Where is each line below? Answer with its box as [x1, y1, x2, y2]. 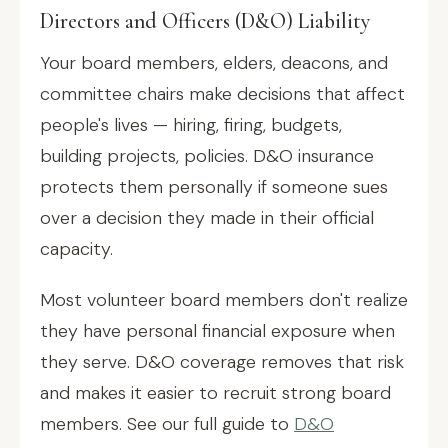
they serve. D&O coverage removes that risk [40, 350, 404, 374]
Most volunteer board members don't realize [40, 288, 408, 312]
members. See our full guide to [40, 412, 294, 436]
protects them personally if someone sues [40, 175, 388, 199]
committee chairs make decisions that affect [40, 82, 405, 106]
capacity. [40, 237, 113, 261]
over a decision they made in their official [40, 206, 374, 230]
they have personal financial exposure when [40, 319, 395, 343]
